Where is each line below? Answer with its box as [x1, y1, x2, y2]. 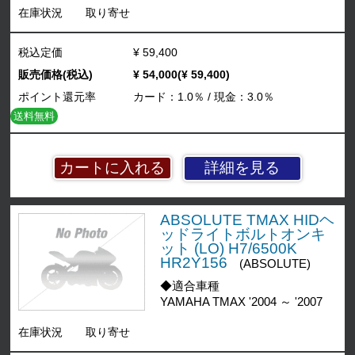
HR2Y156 [159, 254, 227, 271]
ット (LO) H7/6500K [159, 239, 297, 257]
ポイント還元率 [18, 90, 97, 103]
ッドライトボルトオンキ [159, 225, 326, 242]
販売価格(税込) [18, 67, 94, 81]
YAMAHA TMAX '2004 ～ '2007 [159, 295, 323, 308]
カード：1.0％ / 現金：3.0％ [132, 90, 274, 103]
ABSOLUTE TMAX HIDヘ [159, 211, 334, 228]
